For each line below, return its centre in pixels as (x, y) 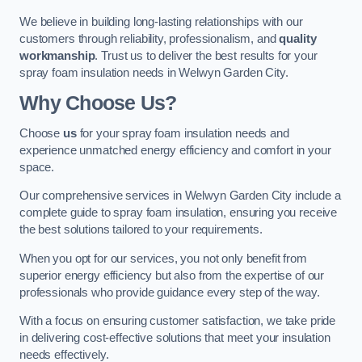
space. (37, 167)
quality (298, 39)
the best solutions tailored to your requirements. (141, 230)
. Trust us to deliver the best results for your (206, 56)
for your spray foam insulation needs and (183, 133)
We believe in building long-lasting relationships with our (161, 22)
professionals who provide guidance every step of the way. (170, 292)
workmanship (57, 56)
